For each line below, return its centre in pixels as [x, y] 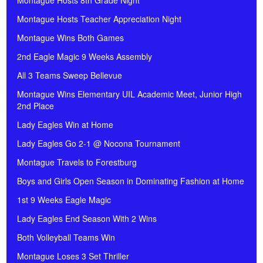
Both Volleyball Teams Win [66, 237]
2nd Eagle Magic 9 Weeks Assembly [85, 57]
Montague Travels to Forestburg [77, 162]
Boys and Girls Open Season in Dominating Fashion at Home [131, 181]
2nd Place [36, 106]
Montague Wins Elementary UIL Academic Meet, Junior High [129, 94]
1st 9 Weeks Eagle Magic [64, 200]
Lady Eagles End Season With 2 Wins [87, 219]
